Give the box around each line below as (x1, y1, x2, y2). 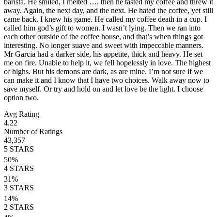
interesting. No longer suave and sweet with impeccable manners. (4, 41, 203, 49)
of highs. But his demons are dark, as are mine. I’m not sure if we (4, 67, 203, 76)
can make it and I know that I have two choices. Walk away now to (4, 76, 209, 84)
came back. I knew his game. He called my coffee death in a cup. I (4, 15, 207, 23)
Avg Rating (4, 109, 39, 118)
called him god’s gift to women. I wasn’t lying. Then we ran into (4, 23, 201, 32)
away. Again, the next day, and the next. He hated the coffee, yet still (4, 6, 213, 15)
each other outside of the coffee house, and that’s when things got (4, 32, 203, 41)
